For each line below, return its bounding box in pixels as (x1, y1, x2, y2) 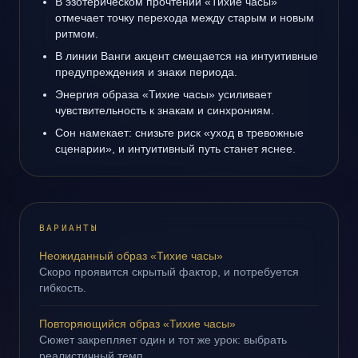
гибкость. (39, 281, 86, 294)
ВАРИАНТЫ (39, 223, 98, 233)
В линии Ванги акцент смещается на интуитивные (55, 50, 318, 62)
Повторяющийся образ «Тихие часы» (39, 317, 236, 330)
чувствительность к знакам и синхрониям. (55, 104, 274, 117)
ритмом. (55, 27, 98, 40)
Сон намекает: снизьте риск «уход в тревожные (55, 126, 304, 139)
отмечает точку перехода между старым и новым (55, 11, 314, 24)
